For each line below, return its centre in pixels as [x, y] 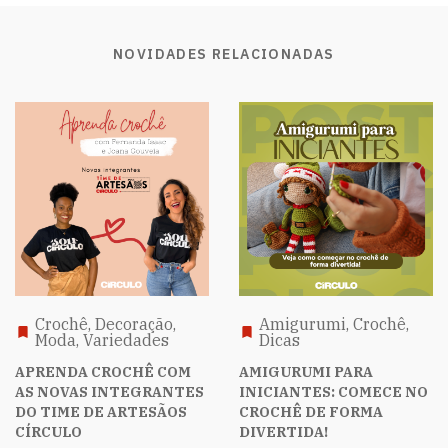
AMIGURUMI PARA [306, 371]
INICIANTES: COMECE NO [333, 391]
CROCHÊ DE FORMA [311, 411]
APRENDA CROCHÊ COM [103, 371]
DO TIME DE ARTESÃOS [101, 411]
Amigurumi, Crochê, [334, 323]
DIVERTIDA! [283, 431]
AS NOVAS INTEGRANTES [109, 391]
